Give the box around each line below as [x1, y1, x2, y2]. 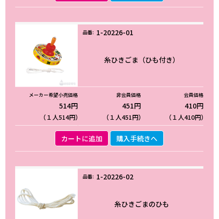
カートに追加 [61, 133, 103, 144]
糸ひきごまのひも [114, 198, 170, 209]
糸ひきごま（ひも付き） [104, 54, 180, 65]
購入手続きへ [116, 133, 158, 144]
